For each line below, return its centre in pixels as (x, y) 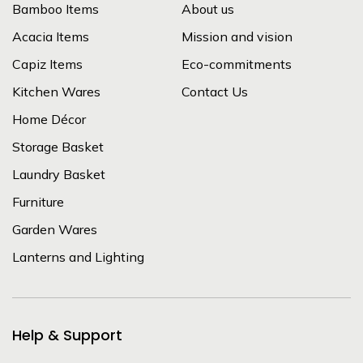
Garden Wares (55, 229)
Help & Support (67, 335)
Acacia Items (51, 36)
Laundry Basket (59, 174)
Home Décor (49, 119)
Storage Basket (58, 146)
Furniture (38, 201)
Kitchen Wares (56, 91)
